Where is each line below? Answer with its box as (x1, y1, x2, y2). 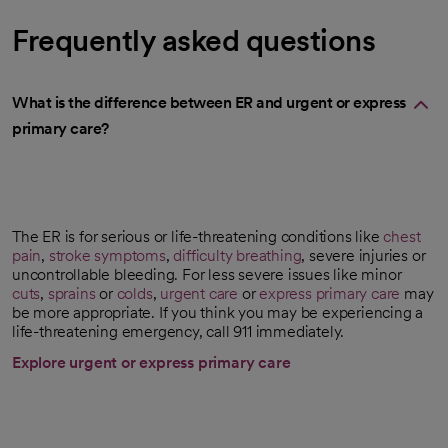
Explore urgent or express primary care (12, 353, 291, 373)
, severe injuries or (301, 246, 426, 266)
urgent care (160, 284, 239, 304)
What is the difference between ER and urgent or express (12, 93, 406, 113)
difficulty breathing (173, 246, 302, 266)
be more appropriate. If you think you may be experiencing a (12, 303, 424, 323)
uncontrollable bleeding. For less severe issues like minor (12, 265, 402, 285)
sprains (47, 284, 96, 304)
